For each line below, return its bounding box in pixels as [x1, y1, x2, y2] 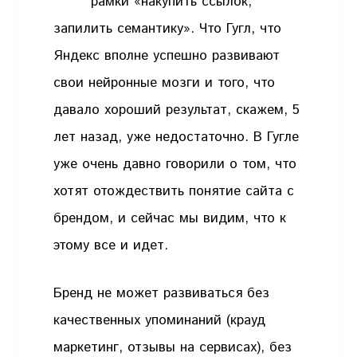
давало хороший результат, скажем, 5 [53, 100, 300, 120]
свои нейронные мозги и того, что [53, 73, 276, 93]
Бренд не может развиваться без [53, 283, 270, 303]
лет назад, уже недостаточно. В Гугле [53, 127, 300, 147]
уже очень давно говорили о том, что [53, 155, 297, 175]
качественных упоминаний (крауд [53, 310, 266, 330]
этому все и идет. [53, 236, 174, 256]
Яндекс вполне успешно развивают [53, 46, 280, 66]
